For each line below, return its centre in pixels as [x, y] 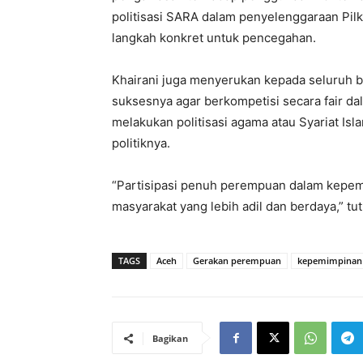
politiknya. [141, 143]
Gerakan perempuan [237, 261]
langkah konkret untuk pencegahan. [214, 38]
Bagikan [170, 339]
